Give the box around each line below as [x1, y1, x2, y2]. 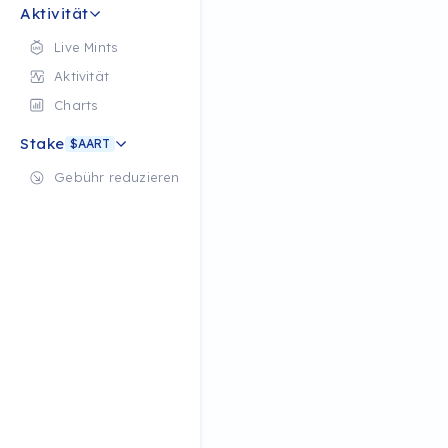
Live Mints [54, 39, 119, 55]
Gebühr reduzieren [54, 169, 180, 185]
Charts [54, 97, 99, 113]
